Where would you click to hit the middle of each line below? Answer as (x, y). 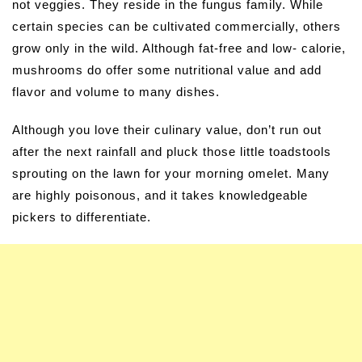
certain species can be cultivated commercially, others (177, 27)
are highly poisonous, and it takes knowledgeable (160, 196)
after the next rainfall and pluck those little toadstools (172, 152)
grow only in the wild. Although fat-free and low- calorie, (179, 48)
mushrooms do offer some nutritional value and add (167, 70)
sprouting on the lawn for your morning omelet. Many (171, 174)
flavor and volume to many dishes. (116, 92)
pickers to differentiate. (82, 217)
